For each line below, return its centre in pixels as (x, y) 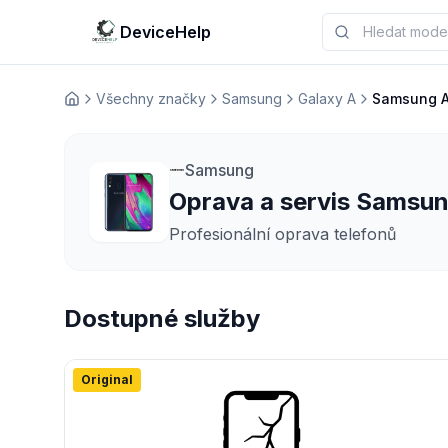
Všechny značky (151, 98)
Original (107, 379)
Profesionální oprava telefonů (282, 234)
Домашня (96, 107)
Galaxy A (327, 98)
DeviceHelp (165, 32)
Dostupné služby (162, 318)
